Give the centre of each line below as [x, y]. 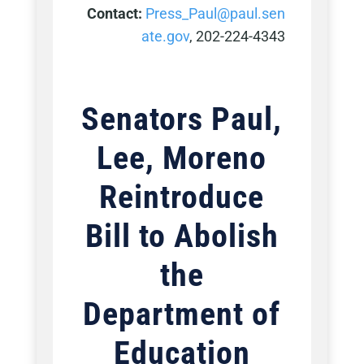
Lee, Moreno [182, 158]
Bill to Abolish [182, 236]
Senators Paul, [182, 119]
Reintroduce [182, 197]
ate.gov [166, 37]
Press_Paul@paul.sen [216, 14]
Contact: [117, 14]
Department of [182, 314]
